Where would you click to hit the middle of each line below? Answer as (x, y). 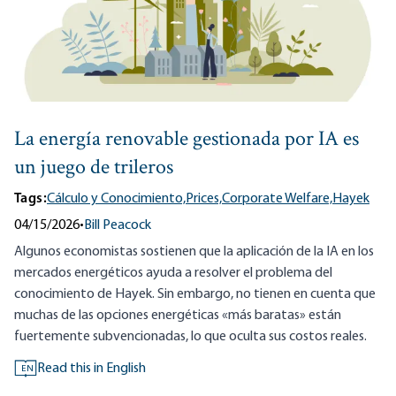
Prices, (204, 199)
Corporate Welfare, (277, 199)
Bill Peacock (118, 226)
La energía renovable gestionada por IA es (187, 141)
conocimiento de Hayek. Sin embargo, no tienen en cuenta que (195, 295)
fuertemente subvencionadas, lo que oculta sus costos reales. (190, 337)
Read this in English (91, 369)
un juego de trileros (94, 169)
